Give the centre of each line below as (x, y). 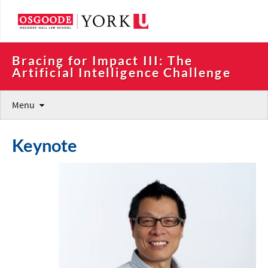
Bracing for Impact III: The (103, 60)
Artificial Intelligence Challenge (121, 72)
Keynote (45, 145)
